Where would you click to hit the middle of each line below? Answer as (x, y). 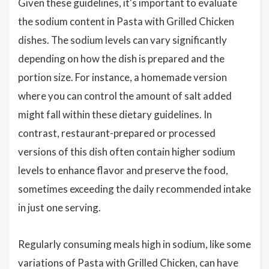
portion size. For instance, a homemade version (122, 77)
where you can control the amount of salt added (125, 96)
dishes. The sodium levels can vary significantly (122, 40)
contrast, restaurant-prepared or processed (117, 133)
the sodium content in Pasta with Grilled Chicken (126, 21)
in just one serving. (59, 207)
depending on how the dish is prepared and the (121, 59)
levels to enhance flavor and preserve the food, (123, 170)
